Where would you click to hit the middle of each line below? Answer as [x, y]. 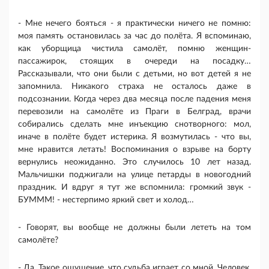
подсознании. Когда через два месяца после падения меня [134, 99]
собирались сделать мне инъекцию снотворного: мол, [134, 125]
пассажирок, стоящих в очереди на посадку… [134, 62]
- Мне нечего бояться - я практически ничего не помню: [134, 24]
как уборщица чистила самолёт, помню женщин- [134, 49]
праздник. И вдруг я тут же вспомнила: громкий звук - [134, 188]
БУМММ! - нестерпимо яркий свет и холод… [106, 200]
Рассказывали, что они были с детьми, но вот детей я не [134, 74]
